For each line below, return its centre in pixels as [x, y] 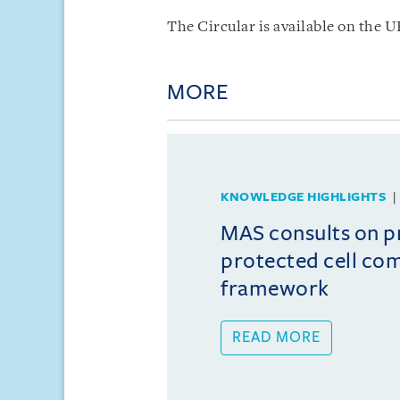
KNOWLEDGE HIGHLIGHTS [303, 196]
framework [275, 288]
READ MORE [276, 337]
